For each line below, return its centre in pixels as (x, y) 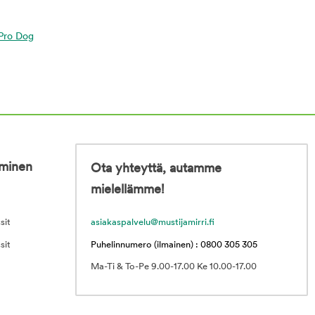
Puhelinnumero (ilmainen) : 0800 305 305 (174, 245)
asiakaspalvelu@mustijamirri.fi (153, 223)
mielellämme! (128, 191)
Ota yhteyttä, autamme (156, 169)
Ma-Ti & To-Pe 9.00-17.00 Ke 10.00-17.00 (174, 267)
